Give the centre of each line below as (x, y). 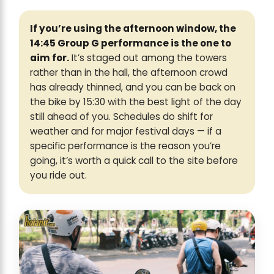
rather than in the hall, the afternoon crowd (129, 73)
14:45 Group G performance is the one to (131, 43)
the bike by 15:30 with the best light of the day (136, 102)
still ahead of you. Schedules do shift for (121, 117)
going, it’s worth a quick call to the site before (134, 161)
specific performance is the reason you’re (125, 146)
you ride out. (58, 176)
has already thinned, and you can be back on (133, 87)
